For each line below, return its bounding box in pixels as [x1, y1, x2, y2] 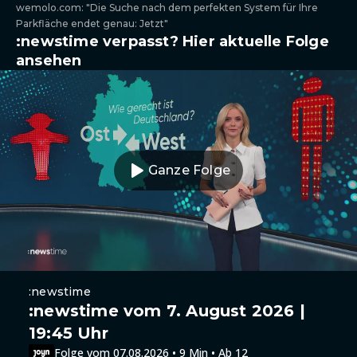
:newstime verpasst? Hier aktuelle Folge [16, 33, 329, 50]
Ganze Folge [147, 163, 231, 178]
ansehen [16, 52, 82, 69]
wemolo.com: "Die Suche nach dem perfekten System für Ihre [16, 2, 318, 14]
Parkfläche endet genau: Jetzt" [16, 18, 168, 29]
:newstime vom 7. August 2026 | [29, 301, 306, 320]
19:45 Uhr [29, 324, 108, 343]
